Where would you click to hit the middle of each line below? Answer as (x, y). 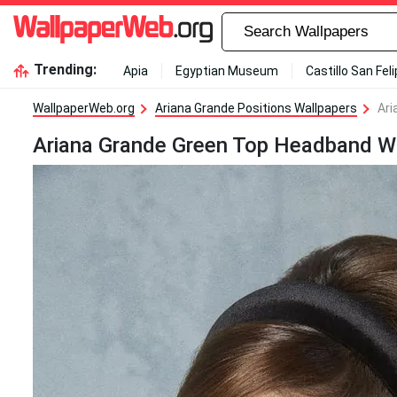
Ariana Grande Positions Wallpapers (256, 108)
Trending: (65, 70)
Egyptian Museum (226, 71)
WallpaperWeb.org (84, 108)
